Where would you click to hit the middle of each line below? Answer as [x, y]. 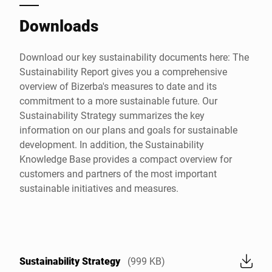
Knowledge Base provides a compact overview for [126, 158]
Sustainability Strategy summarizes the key [112, 115]
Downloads [59, 25]
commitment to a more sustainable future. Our [118, 100]
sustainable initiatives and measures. [99, 188]
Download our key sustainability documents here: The [134, 56]
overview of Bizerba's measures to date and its [118, 86]
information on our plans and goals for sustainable [128, 129]
